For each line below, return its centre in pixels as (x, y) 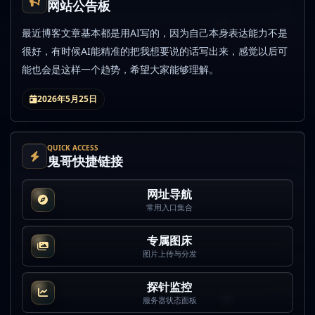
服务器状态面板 (169, 300)
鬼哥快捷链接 (85, 161)
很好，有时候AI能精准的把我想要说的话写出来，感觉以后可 (155, 51)
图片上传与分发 (169, 253)
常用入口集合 (169, 207)
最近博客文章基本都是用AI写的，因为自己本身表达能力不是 (155, 32)
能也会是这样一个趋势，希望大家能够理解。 (120, 69)
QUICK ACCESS (73, 147)
